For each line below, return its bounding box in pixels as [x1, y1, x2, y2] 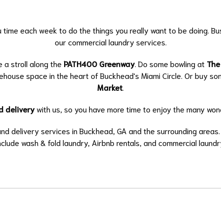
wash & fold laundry [21, 137, 88, 148]
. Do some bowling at [134, 58, 207, 69]
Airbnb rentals [91, 137, 140, 148]
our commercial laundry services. [54, 37, 167, 47]
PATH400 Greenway [63, 58, 135, 69]
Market [97, 82, 122, 93]
